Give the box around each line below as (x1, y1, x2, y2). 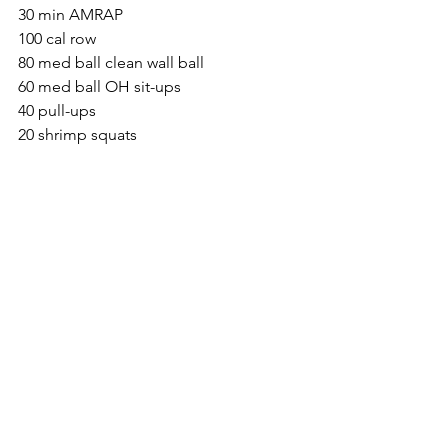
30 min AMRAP (18, 5, 123, 25)
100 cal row (18, 29, 96, 49)
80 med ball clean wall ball (18, 53, 204, 73)
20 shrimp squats (18, 125, 137, 145)
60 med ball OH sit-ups (18, 77, 181, 97)
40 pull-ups (18, 101, 96, 121)
